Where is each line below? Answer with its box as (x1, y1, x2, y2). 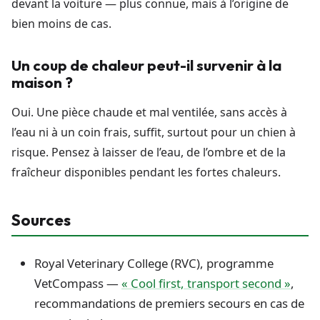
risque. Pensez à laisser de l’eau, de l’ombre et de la (11, 144, 286, 160)
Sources (11, 209, 71, 230)
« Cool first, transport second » (121, 274, 291, 291)
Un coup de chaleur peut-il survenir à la (11, 55, 281, 74)
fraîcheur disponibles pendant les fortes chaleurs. (11, 164, 281, 180)
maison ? (11, 72, 73, 91)
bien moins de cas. (11, 15, 111, 31)
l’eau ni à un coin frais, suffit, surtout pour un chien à (11, 124, 296, 140)
